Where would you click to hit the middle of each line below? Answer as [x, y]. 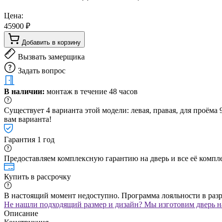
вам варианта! [28, 119]
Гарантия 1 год [29, 139]
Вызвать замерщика [51, 56]
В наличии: [24, 91]
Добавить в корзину [51, 42]
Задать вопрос [42, 70]
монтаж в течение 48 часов [91, 91]
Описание [21, 213]
